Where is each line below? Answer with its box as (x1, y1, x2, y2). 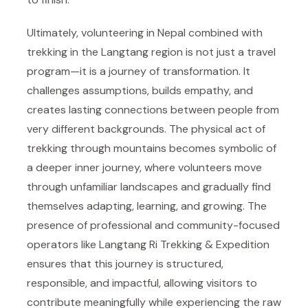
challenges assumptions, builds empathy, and (27, 83, 253, 98)
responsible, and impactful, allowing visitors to (27, 276, 257, 290)
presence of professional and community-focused (27, 218, 280, 232)
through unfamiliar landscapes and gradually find (27, 179, 271, 194)
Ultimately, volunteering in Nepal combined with (27, 25, 263, 40)
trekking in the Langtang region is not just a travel (27, 45, 276, 59)
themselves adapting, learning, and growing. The (27, 199, 267, 213)
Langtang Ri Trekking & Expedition (99, 237, 269, 252)
